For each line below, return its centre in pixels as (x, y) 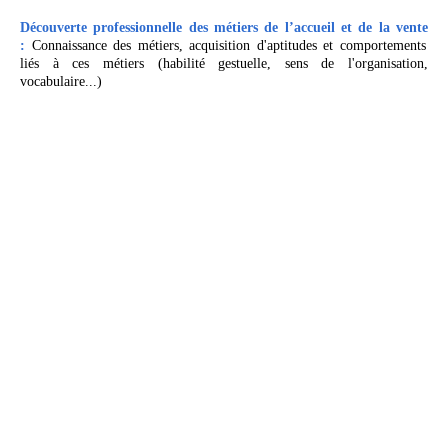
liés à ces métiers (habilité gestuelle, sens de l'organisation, (224, 64)
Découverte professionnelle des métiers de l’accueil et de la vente (224, 28)
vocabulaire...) (61, 82)
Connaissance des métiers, (107, 46)
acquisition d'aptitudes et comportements (307, 46)
